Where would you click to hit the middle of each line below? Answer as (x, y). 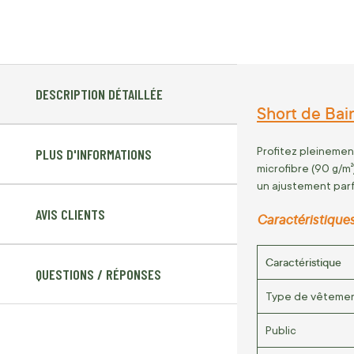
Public (281, 330)
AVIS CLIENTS (70, 215)
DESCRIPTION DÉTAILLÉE (99, 94)
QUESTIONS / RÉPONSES (98, 275)
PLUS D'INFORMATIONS (94, 154)
